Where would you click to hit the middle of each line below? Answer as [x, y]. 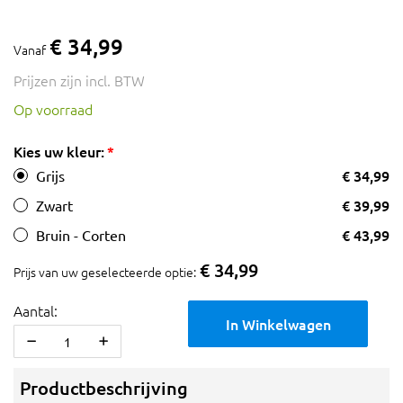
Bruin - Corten [81, 235]
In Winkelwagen [278, 324]
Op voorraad [53, 109]
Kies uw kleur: [59, 152]
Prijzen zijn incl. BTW [79, 81]
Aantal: [36, 311]
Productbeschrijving [104, 388]
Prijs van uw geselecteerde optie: [105, 272]
